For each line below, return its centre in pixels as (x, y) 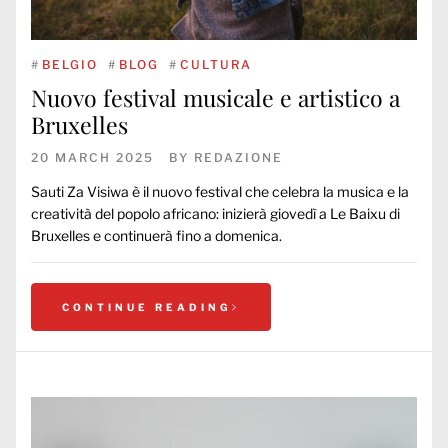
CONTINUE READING (147, 307)
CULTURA (216, 64)
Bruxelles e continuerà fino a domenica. (156, 235)
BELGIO (70, 64)
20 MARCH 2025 (92, 157)
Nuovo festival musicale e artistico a (215, 97)
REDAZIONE (238, 157)
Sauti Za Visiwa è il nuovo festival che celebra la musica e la (220, 191)
